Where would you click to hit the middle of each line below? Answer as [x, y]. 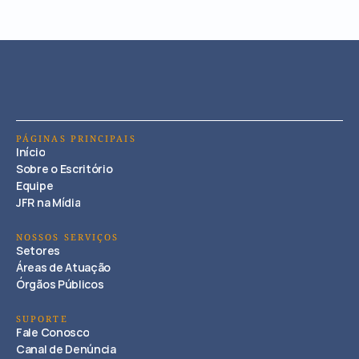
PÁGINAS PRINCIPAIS [76, 139]
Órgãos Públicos [60, 284]
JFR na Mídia [48, 202]
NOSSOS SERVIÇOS [68, 238]
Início [31, 152]
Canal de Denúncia [66, 349]
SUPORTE [42, 320]
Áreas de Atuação [64, 267]
